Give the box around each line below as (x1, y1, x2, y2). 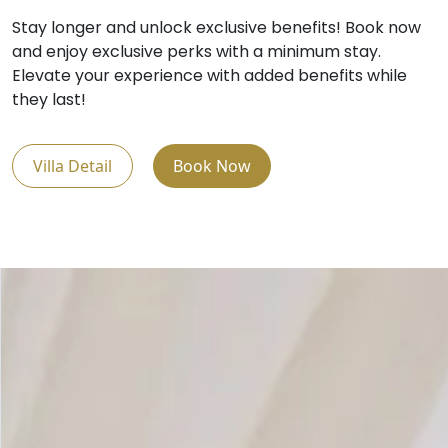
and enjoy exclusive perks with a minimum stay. (12, 39, 381, 63)
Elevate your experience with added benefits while (12, 63, 407, 87)
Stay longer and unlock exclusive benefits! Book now (12, 15, 421, 39)
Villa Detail (33, 154, 112, 177)
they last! (12, 87, 86, 111)
